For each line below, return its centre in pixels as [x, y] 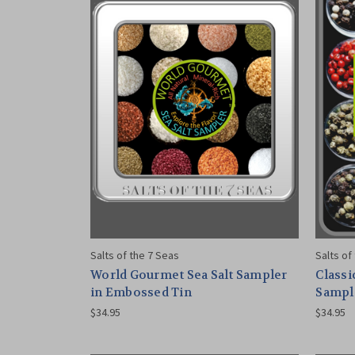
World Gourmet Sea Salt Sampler [189, 275]
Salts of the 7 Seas [135, 255]
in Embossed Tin [141, 292]
